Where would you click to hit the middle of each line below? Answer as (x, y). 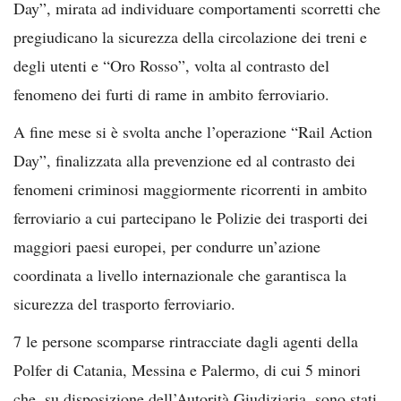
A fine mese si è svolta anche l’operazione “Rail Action (193, 131)
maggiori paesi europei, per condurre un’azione (167, 246)
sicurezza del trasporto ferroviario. (124, 303)
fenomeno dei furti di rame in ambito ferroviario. (171, 94)
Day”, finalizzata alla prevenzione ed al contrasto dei (184, 160)
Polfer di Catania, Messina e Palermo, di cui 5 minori (187, 369)
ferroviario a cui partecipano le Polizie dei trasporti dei (191, 217)
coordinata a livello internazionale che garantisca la (180, 274)
